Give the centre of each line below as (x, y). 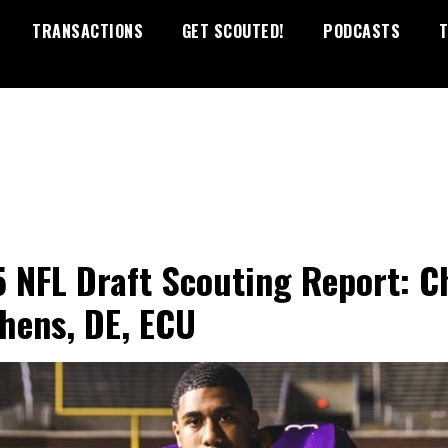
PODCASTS (361, 31)
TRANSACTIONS (87, 31)
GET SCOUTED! (233, 31)
